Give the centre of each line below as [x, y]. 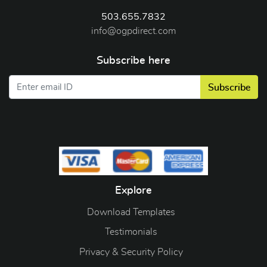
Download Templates [131, 212]
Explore [133, 190]
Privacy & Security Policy [131, 252]
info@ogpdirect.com [133, 31]
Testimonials [131, 232]
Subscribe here [133, 60]
